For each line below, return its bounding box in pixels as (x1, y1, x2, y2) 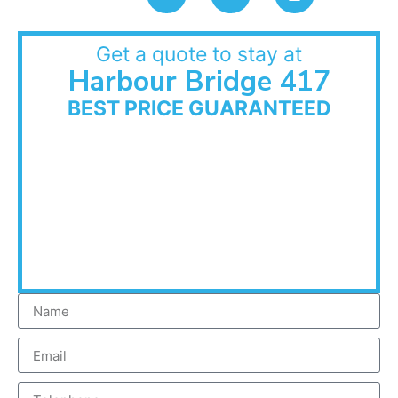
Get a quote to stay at (96, 42, 302, 68)
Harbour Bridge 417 (68, 62, 330, 101)
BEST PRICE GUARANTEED (67, 96, 331, 122)
